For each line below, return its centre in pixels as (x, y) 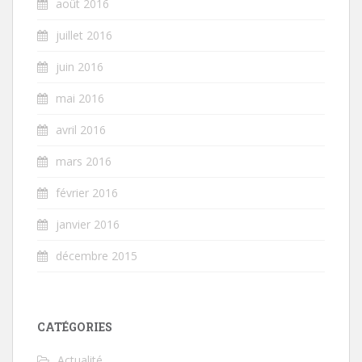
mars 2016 (84, 161)
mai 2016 (80, 98)
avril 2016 (81, 129)
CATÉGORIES (75, 326)
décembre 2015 (97, 255)
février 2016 (87, 192)
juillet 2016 (84, 35)
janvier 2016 (88, 224)
